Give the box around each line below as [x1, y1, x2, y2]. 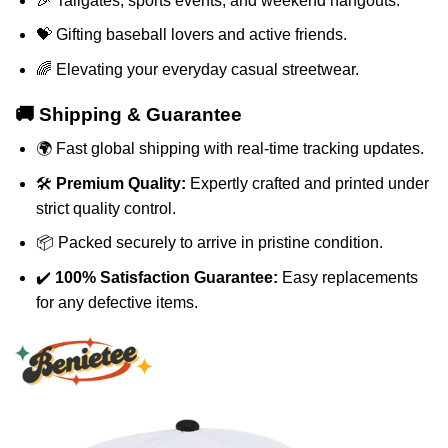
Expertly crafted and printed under [185, 174, 429, 192]
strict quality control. [35, 199, 176, 217]
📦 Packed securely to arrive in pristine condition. [35, 234, 383, 252]
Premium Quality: [55, 174, 186, 192]
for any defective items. [35, 294, 198, 311]
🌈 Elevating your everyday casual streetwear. [35, 60, 359, 78]
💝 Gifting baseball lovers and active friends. [35, 26, 347, 44]
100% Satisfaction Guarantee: [54, 269, 278, 286]
